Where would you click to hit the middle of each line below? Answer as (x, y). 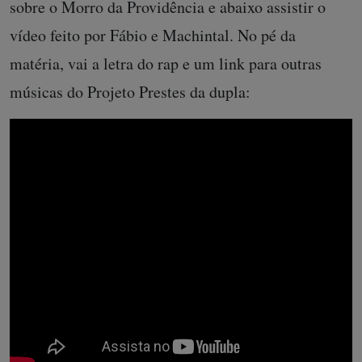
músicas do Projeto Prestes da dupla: (130, 92)
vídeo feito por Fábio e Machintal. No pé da (153, 36)
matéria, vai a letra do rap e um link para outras (166, 64)
